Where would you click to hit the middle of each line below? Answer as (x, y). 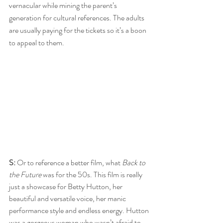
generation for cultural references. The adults (77, 17)
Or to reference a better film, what (69, 162)
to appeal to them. (37, 42)
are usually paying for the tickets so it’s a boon (78, 30)
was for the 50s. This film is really (93, 174)
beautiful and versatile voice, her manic (68, 198)
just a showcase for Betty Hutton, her (66, 186)
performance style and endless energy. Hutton (80, 210)
